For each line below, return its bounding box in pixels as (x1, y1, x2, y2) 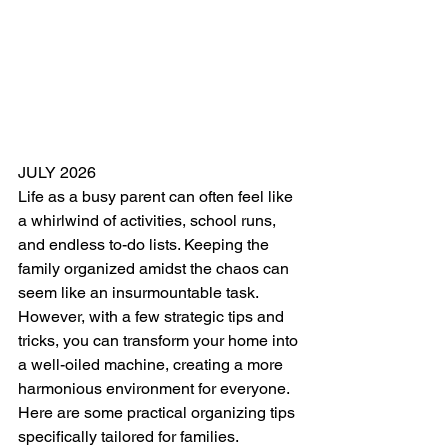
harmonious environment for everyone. (18, 379, 293, 399)
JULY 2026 (18, 163, 96, 183)
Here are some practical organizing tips (18, 403, 299, 423)
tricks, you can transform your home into (18, 331, 302, 351)
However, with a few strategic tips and (18, 307, 288, 327)
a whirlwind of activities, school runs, (18, 211, 280, 231)
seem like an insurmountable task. (18, 283, 262, 303)
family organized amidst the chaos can (18, 259, 293, 279)
